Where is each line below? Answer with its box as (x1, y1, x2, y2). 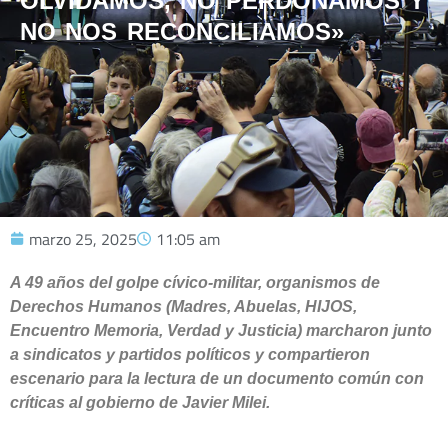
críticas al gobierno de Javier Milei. (10, 394, 270, 411)
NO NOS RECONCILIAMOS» (20, 18, 344, 45)
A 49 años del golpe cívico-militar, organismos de (10, 274, 380, 291)
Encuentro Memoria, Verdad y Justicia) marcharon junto (10, 322, 432, 339)
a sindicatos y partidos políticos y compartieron (10, 346, 370, 363)
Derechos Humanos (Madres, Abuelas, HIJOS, (10, 298, 357, 315)
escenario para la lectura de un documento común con (10, 370, 424, 387)
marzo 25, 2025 (29, 227, 137, 251)
